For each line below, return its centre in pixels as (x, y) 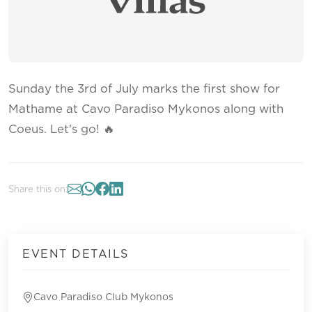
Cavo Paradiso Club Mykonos (103, 297)
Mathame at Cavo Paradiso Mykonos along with (146, 109)
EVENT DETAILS (76, 254)
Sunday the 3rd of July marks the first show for (144, 89)
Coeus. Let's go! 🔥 (62, 129)
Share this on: (38, 190)
